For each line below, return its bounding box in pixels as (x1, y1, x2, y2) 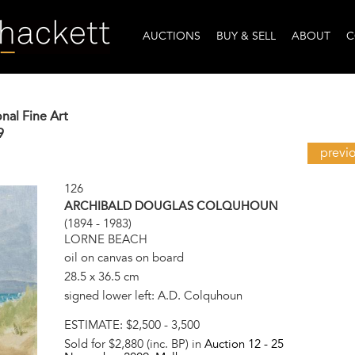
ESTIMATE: (63, 317, 126, 332)
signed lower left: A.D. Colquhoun (63, 288, 242, 303)
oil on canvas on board (63, 250, 184, 265)
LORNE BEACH (63, 232, 147, 247)
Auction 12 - (204, 336, 271, 351)
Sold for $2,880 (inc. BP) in (63, 336, 204, 351)
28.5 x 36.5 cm (63, 269, 139, 284)
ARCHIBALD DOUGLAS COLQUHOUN (63, 199, 278, 214)
